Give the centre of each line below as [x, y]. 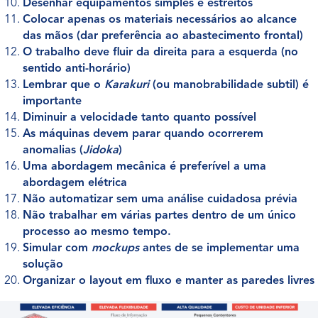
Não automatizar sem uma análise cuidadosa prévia [160, 199]
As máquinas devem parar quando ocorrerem [143, 134]
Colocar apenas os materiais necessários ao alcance [160, 20]
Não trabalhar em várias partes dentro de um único [159, 216]
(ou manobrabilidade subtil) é [231, 85]
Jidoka [101, 150]
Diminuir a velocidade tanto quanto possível [139, 118]
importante [52, 102]
